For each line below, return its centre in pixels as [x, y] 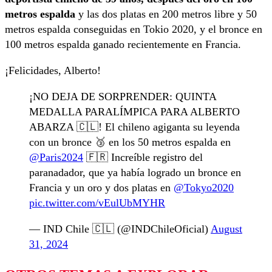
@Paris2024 [56, 157]
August [226, 229]
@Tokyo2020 [204, 187]
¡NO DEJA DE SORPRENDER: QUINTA [123, 96]
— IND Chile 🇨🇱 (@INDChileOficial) [120, 229]
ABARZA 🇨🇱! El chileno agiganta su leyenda [134, 127]
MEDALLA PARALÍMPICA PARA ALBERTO [134, 111]
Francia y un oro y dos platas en [101, 187]
